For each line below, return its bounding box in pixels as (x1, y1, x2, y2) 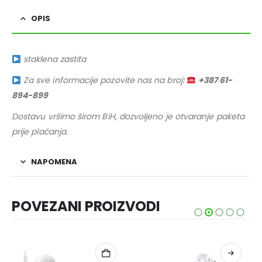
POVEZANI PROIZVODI (12, 196, 160, 216)
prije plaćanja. (12, 126, 68, 138)
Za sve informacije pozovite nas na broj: (20, 74, 187, 87)
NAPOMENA (31, 156, 77, 168)
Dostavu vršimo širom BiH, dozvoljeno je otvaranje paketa (12, 111, 244, 123)
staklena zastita (20, 53, 87, 65)
